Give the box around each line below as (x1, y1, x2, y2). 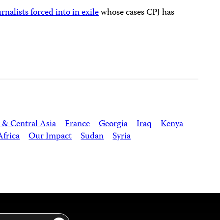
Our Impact (28, 129, 72, 144)
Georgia (99, 117, 128, 132)
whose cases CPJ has (99, 5, 175, 20)
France (65, 117, 90, 132)
